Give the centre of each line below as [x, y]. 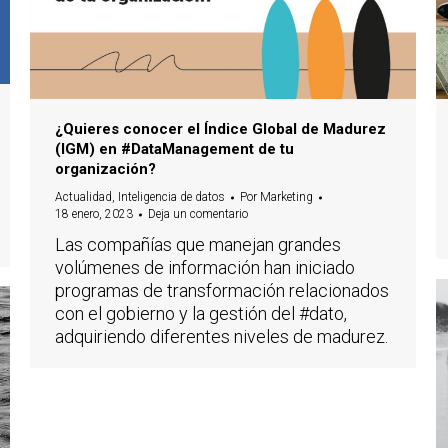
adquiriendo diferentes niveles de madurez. [221, 337]
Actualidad [83, 197]
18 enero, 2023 [94, 214]
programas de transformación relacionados [222, 291]
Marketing [286, 197]
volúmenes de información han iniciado [205, 268]
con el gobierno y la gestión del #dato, [201, 314]
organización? [105, 169]
